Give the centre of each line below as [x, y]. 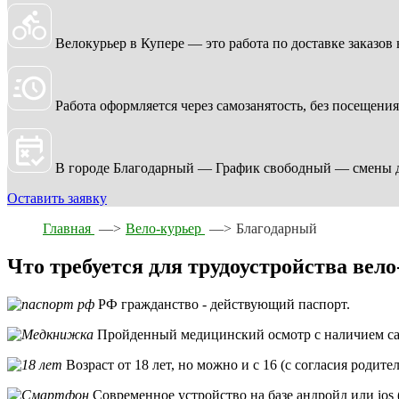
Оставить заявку [57, 198]
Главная [69, 228]
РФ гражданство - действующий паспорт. [224, 304]
